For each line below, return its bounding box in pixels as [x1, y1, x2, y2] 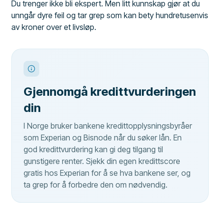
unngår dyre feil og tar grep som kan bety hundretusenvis [11, 10, 209, 20]
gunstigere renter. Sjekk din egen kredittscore [24, 156, 181, 166]
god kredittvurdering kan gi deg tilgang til [24, 144, 164, 154]
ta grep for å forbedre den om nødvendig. [24, 179, 168, 190]
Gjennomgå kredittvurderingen [24, 84, 196, 99]
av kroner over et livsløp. [11, 22, 97, 32]
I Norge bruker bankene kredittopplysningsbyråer [24, 120, 192, 131]
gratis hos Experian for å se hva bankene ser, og [24, 167, 191, 178]
